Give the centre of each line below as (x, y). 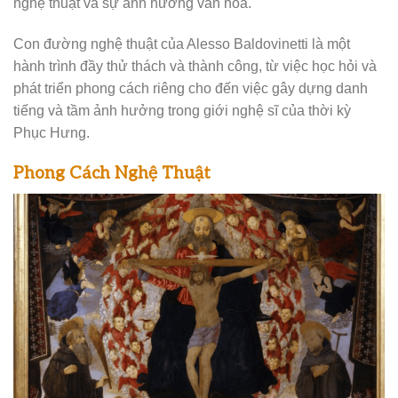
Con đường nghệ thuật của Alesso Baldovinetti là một (182, 44)
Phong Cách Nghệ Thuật (112, 174)
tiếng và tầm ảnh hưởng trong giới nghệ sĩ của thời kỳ (182, 111)
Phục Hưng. (52, 133)
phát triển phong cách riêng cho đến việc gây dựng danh (191, 88)
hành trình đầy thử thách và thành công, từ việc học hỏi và (195, 66)
